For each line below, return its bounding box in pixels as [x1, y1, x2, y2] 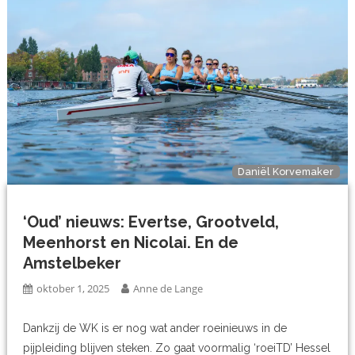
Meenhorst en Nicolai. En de [23, 233, 239, 253]
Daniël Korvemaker [238, 166, 334, 178]
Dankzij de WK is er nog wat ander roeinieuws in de [23, 322, 288, 335]
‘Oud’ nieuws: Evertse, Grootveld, [23, 212, 280, 232]
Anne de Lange [133, 281, 204, 296]
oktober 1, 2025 [36, 281, 110, 296]
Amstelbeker [23, 254, 122, 273]
